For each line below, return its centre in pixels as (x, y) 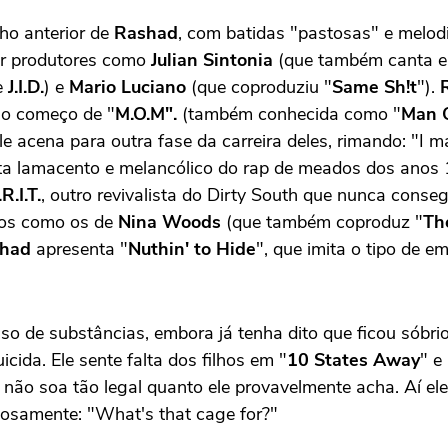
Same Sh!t (374, 86)
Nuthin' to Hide (192, 248)
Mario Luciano (127, 86)
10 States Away (353, 359)
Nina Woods (169, 221)
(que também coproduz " (322, 221)
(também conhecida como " (289, 113)
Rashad (146, 32)
